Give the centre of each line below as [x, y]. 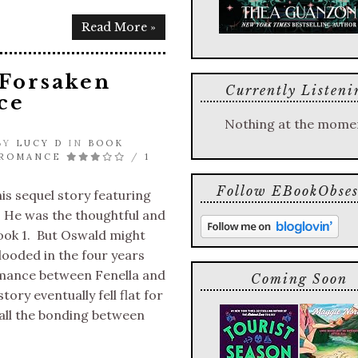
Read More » [119, 27]
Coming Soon [299, 278]
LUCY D [40, 143]
